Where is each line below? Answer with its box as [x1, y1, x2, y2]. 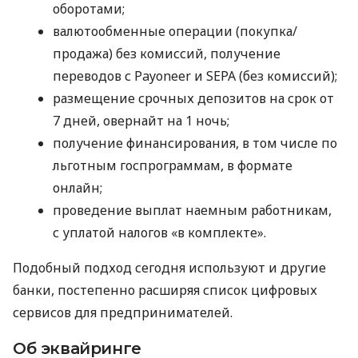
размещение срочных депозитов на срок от [53, 89, 334, 108]
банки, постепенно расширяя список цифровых [13, 281, 317, 300]
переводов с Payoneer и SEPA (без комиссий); [53, 67, 337, 86]
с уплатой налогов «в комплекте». [53, 224, 266, 242]
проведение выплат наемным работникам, [53, 201, 332, 220]
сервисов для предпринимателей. [13, 304, 233, 322]
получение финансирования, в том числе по [53, 134, 337, 153]
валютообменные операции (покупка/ [53, 22, 297, 41]
